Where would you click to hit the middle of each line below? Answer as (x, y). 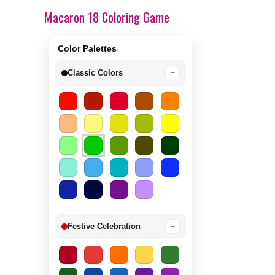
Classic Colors (95, 73)
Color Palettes (87, 48)
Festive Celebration (104, 226)
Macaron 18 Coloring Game (107, 17)
